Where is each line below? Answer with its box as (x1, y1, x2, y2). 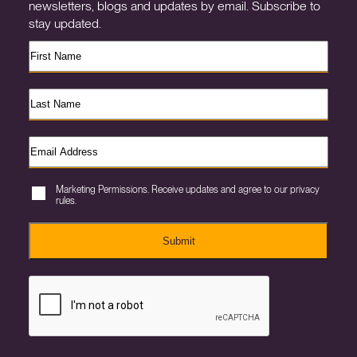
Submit (162, 235, 195, 247)
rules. (56, 195, 76, 206)
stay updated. (29, 16, 101, 31)
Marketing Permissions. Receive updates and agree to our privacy (56, 184, 320, 195)
